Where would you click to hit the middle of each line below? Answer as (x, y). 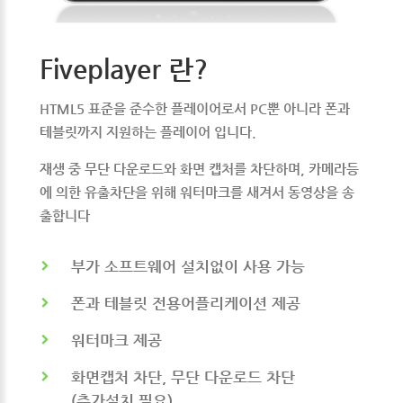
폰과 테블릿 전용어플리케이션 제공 (186, 303)
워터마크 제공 (116, 340)
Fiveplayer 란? (124, 68)
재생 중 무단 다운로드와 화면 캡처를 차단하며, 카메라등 (199, 168)
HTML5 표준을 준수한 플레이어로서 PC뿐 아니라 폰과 (195, 108)
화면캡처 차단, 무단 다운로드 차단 (183, 376)
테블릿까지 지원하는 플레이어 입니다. (148, 131)
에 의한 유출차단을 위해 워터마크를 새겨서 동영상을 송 (197, 192)
